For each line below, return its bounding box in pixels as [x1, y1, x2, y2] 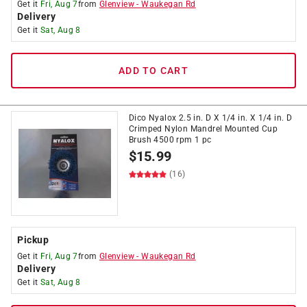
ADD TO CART [119, 65, 188, 76]
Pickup [17, 234, 49, 245]
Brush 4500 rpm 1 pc [129, 135, 212, 145]
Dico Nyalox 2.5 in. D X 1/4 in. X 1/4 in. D [129, 113, 293, 123]
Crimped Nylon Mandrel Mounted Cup [129, 124, 278, 134]
